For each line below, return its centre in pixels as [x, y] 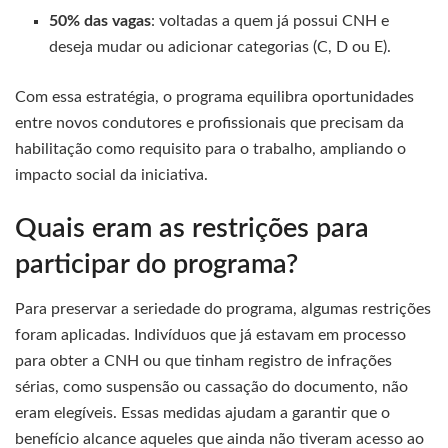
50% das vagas [100, 21]
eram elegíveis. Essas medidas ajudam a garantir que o [202, 413]
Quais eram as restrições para [192, 228]
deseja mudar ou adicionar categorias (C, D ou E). [220, 47]
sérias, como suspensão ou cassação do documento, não [211, 387]
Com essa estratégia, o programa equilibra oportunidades [214, 97]
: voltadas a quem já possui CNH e [270, 21]
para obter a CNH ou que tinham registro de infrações [203, 361]
